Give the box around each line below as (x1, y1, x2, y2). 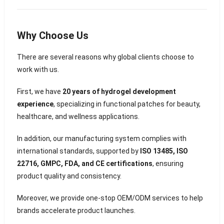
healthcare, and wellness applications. (16, 112, 139, 121)
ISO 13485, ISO (139, 147, 188, 155)
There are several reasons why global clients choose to (16, 53, 194, 61)
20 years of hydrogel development (62, 87, 176, 96)
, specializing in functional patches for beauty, (53, 100, 200, 108)
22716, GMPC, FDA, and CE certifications (16, 159, 152, 167)
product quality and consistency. (16, 172, 121, 180)
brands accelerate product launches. (16, 206, 135, 214)
